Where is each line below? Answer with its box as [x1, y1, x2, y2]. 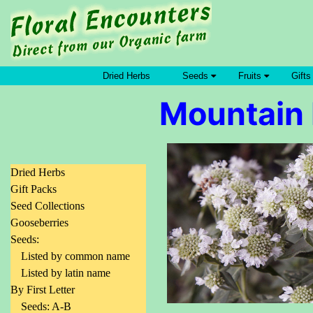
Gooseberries [10, 217, 68, 228]
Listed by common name [21, 250, 130, 262]
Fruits [238, 71, 264, 81]
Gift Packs [10, 183, 57, 195]
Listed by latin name [21, 267, 110, 279]
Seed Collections [10, 200, 85, 212]
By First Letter [10, 284, 75, 296]
